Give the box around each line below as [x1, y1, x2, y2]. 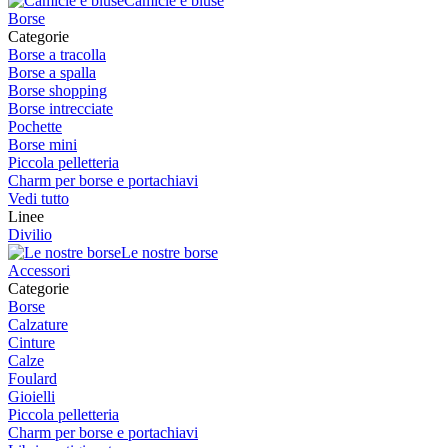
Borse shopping [8, 82, 107, 99]
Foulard [8, 370, 57, 387]
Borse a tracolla [8, 46, 106, 63]
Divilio [8, 226, 52, 243]
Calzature [8, 316, 68, 333]
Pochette [8, 118, 62, 135]
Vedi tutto [8, 190, 69, 207]
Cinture [8, 334, 55, 351]
